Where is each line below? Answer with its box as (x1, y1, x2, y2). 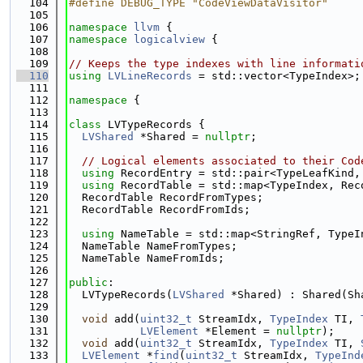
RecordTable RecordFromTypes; (69, 191, 263, 203)
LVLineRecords (108, 70, 192, 82)
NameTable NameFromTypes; (69, 240, 237, 252)
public (69, 276, 108, 288)
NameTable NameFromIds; (69, 252, 224, 264)
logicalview (134, 33, 205, 45)
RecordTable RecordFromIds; (69, 203, 250, 216)
